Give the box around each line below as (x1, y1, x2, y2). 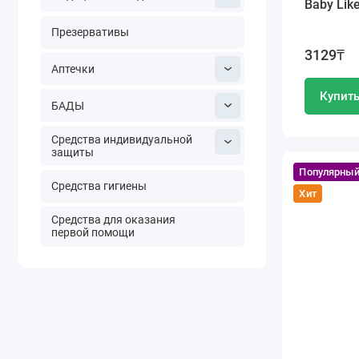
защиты (50, 145, 94, 159)
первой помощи (50, 226, 135, 240)
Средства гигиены (50, 179, 147, 193)
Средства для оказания (50, 213, 175, 227)
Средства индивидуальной (50, 132, 192, 146)
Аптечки (50, 62, 95, 75)
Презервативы (50, 26, 129, 39)
